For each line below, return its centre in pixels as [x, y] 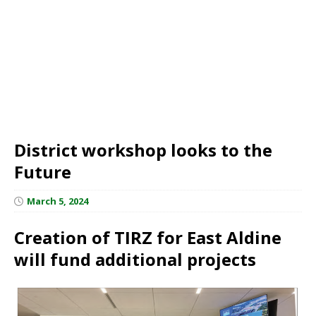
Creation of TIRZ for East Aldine [148, 237]
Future [43, 171]
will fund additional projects [135, 259]
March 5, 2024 [57, 201]
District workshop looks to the [143, 150]
